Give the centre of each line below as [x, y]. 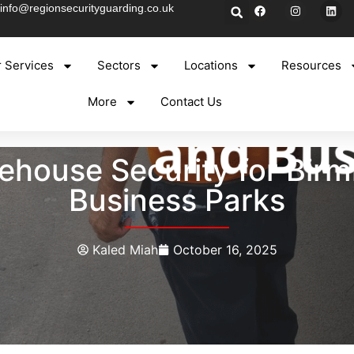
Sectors [119, 66]
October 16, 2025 [225, 249]
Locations [211, 66]
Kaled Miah [125, 249]
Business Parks [177, 200]
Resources [312, 66]
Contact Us [191, 102]
